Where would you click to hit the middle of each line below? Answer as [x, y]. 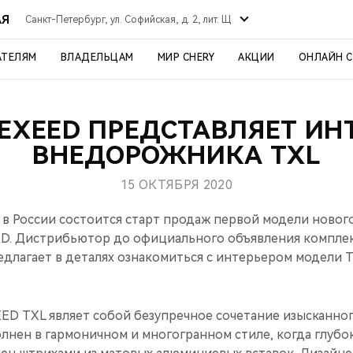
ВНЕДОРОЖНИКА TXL [176, 155]
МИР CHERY [186, 58]
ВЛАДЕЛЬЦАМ [97, 58]
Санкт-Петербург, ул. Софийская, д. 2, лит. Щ [129, 19]
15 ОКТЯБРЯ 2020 [176, 185]
